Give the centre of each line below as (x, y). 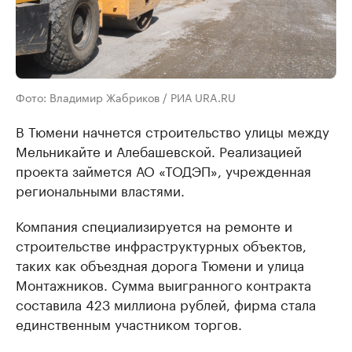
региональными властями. (100, 189)
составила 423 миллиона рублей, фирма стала (166, 303)
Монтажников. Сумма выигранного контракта (163, 283)
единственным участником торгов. (129, 323)
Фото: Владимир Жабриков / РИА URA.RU (126, 96)
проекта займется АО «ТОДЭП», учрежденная (163, 169)
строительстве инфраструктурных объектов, (161, 244)
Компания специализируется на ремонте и (154, 224)
